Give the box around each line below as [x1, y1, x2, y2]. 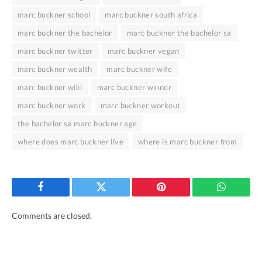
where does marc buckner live [18, 136, 123, 146]
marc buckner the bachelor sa [126, 27, 232, 37]
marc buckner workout [100, 100, 181, 110]
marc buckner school [18, 9, 91, 19]
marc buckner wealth [18, 64, 92, 74]
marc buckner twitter [18, 46, 93, 56]
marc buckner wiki [18, 82, 82, 92]
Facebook [40, 190, 81, 201]
